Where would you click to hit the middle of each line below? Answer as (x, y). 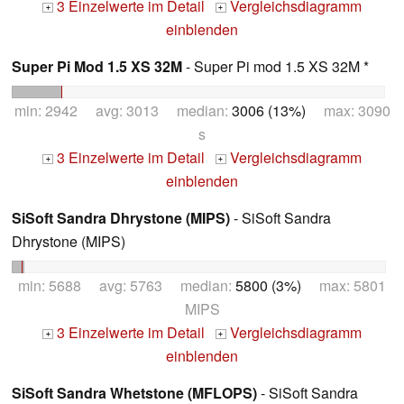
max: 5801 (344, 285)
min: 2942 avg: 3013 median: (123, 110)
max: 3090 (348, 110)
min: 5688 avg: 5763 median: (127, 285)
